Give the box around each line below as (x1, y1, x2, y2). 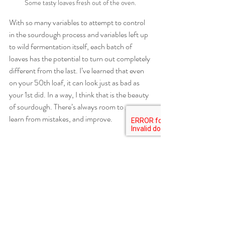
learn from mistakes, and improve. (9, 113, 114, 125)
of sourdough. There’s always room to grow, (9, 100, 144, 113)
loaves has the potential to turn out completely (9, 52, 152, 64)
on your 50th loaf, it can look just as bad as (9, 76, 141, 88)
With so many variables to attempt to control (9, 16, 147, 28)
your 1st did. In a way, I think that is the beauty (9, 88, 150, 100)
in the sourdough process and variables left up (9, 28, 150, 40)
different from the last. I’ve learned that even (9, 64, 146, 76)
